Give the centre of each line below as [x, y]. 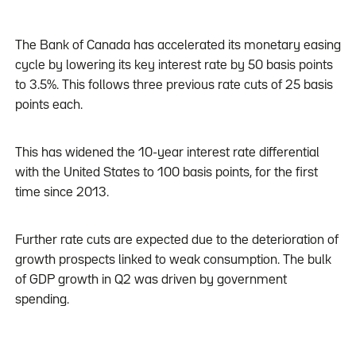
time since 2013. [62, 193]
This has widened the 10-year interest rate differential [167, 153]
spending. [42, 300]
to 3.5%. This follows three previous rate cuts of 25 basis [174, 86]
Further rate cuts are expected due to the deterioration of [176, 241]
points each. [48, 106]
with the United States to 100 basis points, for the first [166, 173]
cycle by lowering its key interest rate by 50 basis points [174, 66]
